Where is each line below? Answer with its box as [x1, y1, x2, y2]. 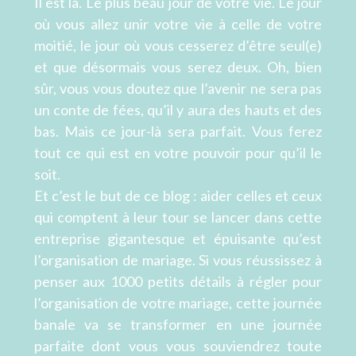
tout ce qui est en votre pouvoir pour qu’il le [33, 144, 323, 162]
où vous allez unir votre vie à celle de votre [33, 15, 323, 33]
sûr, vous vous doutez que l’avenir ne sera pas [33, 79, 323, 98]
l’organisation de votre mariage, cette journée [33, 294, 323, 312]
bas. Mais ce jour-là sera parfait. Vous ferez [33, 122, 323, 141]
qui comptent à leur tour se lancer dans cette [33, 208, 323, 226]
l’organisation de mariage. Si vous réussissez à [33, 251, 323, 269]
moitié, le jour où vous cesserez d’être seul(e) [33, 37, 323, 55]
